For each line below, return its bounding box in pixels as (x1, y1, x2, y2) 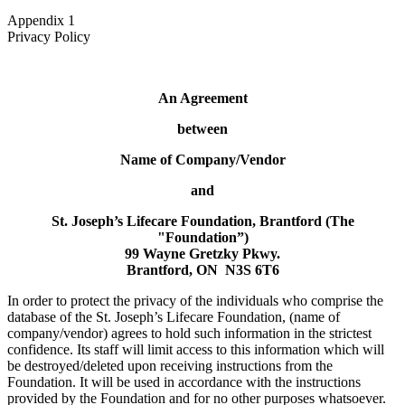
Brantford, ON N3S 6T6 (126, 262, 279, 278)
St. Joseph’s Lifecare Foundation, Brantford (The (51, 213, 354, 230)
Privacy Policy (7, 29, 90, 45)
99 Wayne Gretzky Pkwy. (125, 246, 280, 262)
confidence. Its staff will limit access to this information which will (7, 342, 384, 358)
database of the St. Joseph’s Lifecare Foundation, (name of (7, 309, 340, 325)
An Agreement (157, 90, 248, 107)
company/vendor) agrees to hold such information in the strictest (7, 325, 372, 342)
